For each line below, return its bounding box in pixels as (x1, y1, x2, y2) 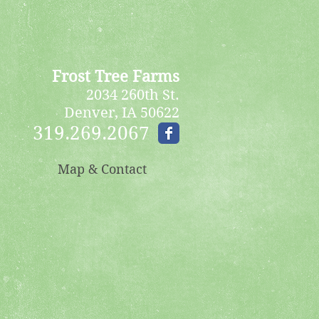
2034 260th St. (86, 87, 179, 103)
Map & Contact (57, 162, 147, 177)
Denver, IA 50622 (64, 105, 179, 121)
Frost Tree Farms (52, 67, 179, 85)
